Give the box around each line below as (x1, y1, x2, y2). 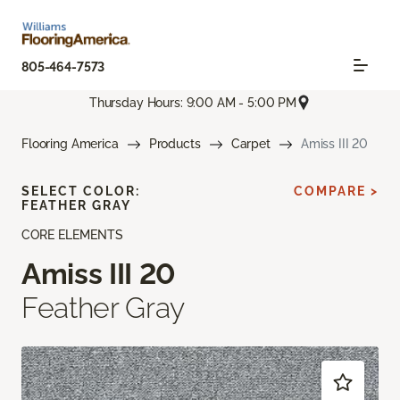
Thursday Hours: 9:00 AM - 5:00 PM (88, 95, 297, 110)
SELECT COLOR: (21, 184, 140, 199)
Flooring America (21, 137, 119, 152)
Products (148, 137, 201, 152)
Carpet (230, 137, 271, 152)
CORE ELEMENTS (21, 228, 123, 243)
